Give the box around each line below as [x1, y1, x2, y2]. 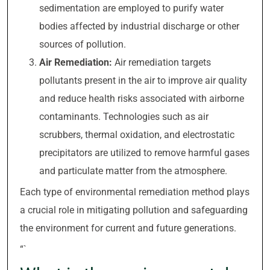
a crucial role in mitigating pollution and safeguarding [20, 204, 248, 216]
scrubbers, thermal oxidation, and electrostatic [39, 129, 234, 140]
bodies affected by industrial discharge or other [39, 20, 239, 32]
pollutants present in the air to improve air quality [39, 75, 247, 86]
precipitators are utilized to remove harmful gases [39, 147, 250, 159]
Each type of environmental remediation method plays [20, 186, 250, 198]
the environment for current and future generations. [20, 222, 236, 234]
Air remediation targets [112, 57, 211, 68]
